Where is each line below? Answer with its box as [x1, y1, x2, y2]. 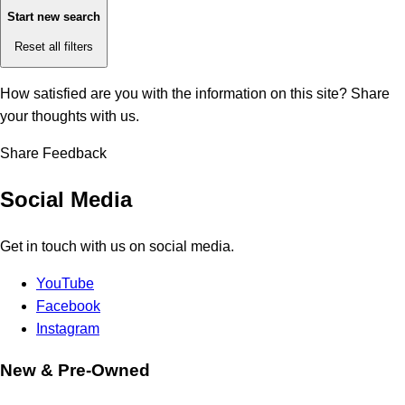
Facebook [36, 297, 100, 314]
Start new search [7, 10, 100, 24]
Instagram [36, 320, 99, 336]
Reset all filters [14, 39, 93, 53]
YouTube [36, 275, 94, 291]
